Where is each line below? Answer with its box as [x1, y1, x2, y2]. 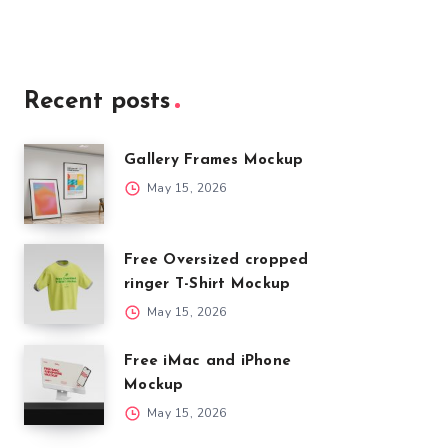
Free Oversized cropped [124, 253, 309, 268]
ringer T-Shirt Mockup [124, 277, 291, 292]
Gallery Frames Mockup [124, 153, 304, 168]
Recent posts [24, 90, 170, 114]
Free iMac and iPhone [124, 354, 291, 369]
